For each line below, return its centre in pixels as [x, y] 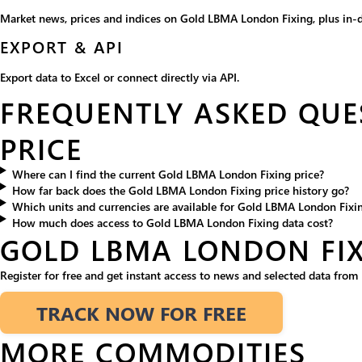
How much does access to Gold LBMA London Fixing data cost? [172, 223]
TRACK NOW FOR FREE [141, 313]
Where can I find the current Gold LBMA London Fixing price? [168, 175]
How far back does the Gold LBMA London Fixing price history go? [180, 191]
